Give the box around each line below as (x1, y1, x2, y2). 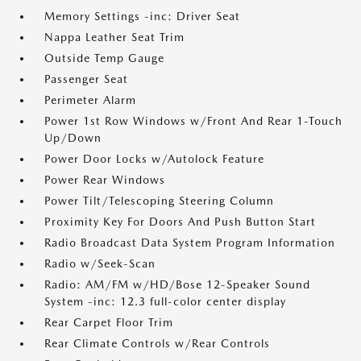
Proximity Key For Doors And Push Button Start (44, 215, 316, 228)
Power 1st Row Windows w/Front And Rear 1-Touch (44, 114, 342, 127)
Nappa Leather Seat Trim (44, 31, 185, 44)
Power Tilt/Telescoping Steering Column (44, 194, 274, 207)
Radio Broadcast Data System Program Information (44, 236, 335, 249)
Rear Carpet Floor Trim (44, 316, 173, 329)
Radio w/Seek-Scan (44, 257, 156, 270)
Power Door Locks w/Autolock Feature (44, 152, 264, 165)
